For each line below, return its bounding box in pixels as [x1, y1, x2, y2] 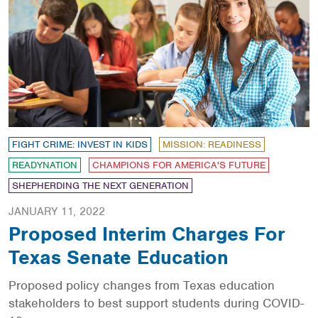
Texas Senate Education [9, 245, 229, 270]
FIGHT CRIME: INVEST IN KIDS [12, 138, 148, 150]
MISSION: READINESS [163, 138, 261, 150]
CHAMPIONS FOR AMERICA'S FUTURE [92, 158, 265, 171]
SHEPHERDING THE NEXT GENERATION [12, 179, 189, 192]
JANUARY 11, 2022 [9, 204, 105, 219]
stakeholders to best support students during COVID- [9, 295, 304, 311]
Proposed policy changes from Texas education [9, 277, 275, 293]
